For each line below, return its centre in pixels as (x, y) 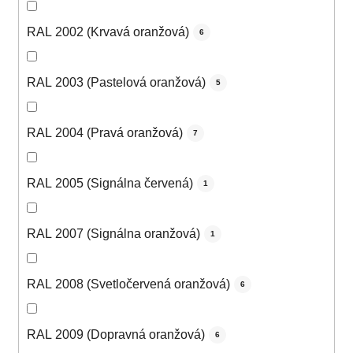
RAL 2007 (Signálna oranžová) (113, 234)
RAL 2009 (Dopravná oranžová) (116, 335)
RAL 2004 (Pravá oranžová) (105, 133)
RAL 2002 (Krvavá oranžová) (108, 32)
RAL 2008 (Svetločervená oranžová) (128, 284)
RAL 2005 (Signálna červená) (110, 184)
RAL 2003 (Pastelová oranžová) (116, 83)
